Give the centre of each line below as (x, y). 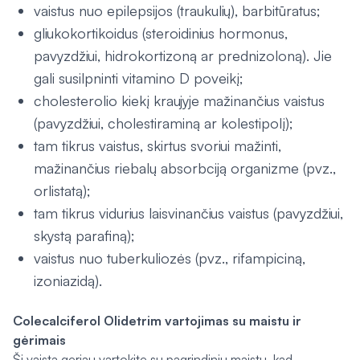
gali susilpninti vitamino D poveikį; (139, 78)
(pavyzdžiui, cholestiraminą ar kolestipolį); (164, 123)
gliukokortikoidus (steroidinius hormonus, (161, 33)
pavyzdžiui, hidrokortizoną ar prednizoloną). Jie (183, 55)
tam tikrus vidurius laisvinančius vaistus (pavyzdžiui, (188, 213)
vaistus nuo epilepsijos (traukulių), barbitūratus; (177, 10)
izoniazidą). (68, 280)
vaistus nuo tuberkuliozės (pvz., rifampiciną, (170, 258)
